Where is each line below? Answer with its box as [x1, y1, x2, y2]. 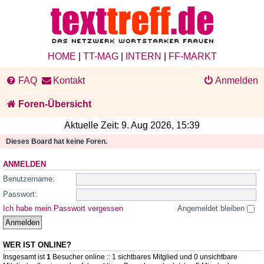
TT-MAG [82, 51, 118, 61]
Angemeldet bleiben [177, 204, 247, 213]
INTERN [125, 51, 161, 61]
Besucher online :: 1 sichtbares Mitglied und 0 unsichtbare [51, 253, 237, 262]
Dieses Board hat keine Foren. [6, 137, 107, 146]
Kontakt [53, 75, 85, 85]
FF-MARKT [168, 51, 217, 61]
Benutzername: [3, 174, 55, 183]
